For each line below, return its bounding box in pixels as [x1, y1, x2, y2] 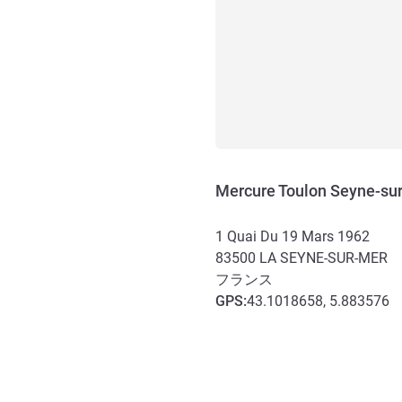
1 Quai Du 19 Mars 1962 [215, 227, 370, 245]
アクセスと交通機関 [214, 313, 360, 333]
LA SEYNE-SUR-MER [259, 249, 388, 267]
